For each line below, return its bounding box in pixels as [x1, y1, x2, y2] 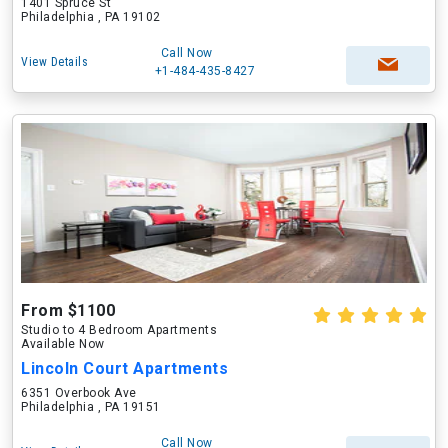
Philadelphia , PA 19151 [21, 400, 161, 414]
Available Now [21, 337, 105, 351]
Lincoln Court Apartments [21, 359, 228, 378]
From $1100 [21, 301, 115, 320]
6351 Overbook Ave [21, 386, 137, 400]
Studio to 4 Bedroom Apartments [21, 323, 217, 337]
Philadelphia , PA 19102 [21, 10, 161, 24]
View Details [21, 55, 88, 69]
